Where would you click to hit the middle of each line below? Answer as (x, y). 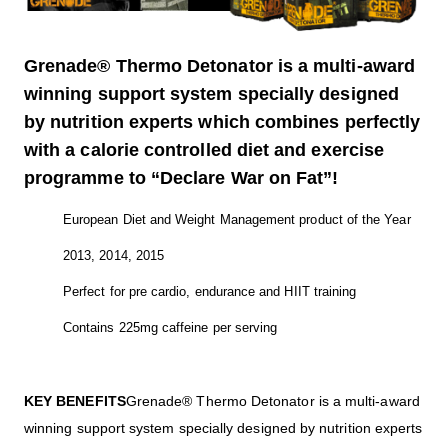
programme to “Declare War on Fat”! (181, 178)
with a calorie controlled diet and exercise (204, 150)
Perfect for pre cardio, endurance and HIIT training (210, 292)
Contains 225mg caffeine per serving (170, 328)
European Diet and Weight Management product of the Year (237, 220)
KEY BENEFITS (75, 401)
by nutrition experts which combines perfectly (222, 122)
